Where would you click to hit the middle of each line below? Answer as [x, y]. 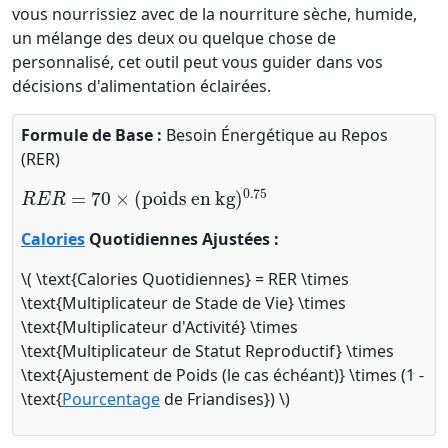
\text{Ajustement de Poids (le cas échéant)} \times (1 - [222, 375]
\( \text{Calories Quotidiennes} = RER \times [185, 279]
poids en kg [158, 184]
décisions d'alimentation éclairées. [141, 86]
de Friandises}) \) [225, 399]
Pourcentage [111, 399]
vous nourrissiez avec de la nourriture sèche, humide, [214, 14]
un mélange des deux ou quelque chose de [174, 38]
